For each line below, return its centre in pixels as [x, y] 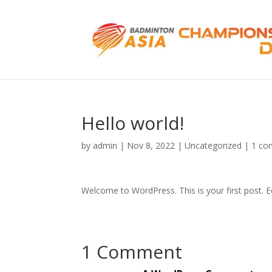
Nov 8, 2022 [151, 145]
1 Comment [132, 252]
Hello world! [133, 123]
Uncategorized [213, 145]
